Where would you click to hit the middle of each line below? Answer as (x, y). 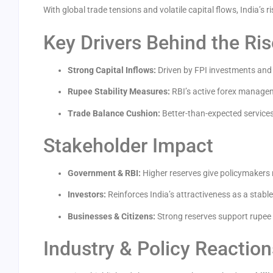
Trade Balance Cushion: (114, 113)
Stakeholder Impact (128, 145)
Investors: (87, 195)
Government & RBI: (104, 173)
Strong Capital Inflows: (112, 70)
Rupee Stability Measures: (119, 92)
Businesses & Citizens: (112, 216)
